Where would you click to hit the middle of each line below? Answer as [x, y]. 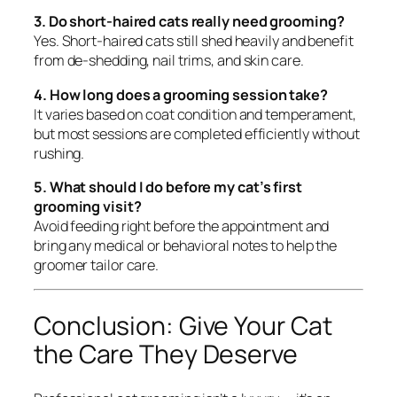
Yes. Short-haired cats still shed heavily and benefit [194, 41]
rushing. [59, 153]
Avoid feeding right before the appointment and [182, 226]
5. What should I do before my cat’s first [168, 187]
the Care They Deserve [166, 354]
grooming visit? [88, 206]
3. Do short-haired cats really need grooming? [189, 22]
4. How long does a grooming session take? [181, 94]
